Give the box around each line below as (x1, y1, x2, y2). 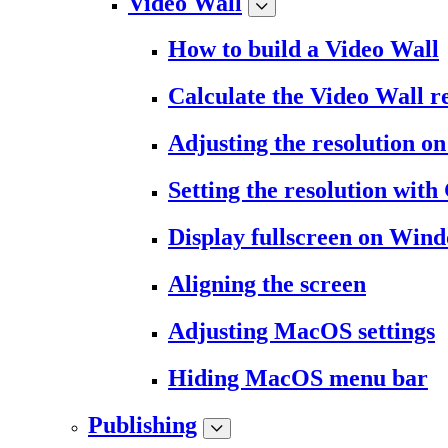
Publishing (88, 411, 197, 438)
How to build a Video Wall (168, 36, 439, 63)
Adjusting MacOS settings (168, 317, 435, 344)
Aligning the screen (168, 271, 366, 297)
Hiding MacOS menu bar (168, 364, 428, 391)
